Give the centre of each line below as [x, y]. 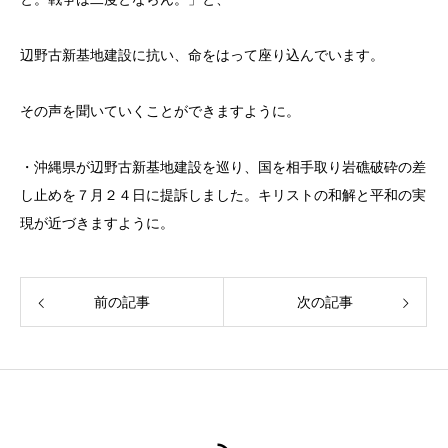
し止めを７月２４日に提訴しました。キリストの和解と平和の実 [223, 195]
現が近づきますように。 [97, 223]
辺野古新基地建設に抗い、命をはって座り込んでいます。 [202, 55]
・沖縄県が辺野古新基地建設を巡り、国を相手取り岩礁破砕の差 [223, 167]
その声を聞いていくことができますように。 [160, 111]
